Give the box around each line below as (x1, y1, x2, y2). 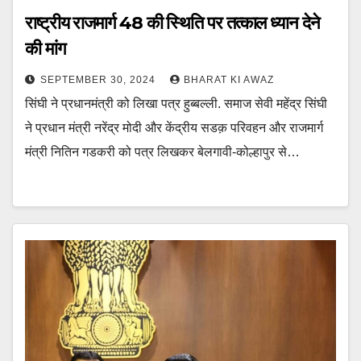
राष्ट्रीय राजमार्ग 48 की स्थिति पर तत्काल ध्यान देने (25, 11, 320, 34)
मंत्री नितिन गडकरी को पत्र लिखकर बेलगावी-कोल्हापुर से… (25, 144, 300, 159)
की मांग (25, 37, 65, 60)
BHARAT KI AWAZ (184, 73, 274, 85)
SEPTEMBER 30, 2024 (40, 73, 159, 85)
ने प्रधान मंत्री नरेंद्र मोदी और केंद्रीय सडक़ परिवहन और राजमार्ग (25, 120, 323, 135)
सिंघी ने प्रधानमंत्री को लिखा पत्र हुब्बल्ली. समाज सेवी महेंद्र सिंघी (25, 96, 327, 110)
